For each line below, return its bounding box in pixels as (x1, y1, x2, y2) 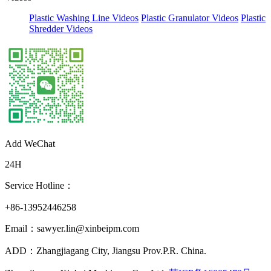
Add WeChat (5, 139, 55, 149)
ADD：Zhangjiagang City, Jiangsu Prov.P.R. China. (5, 246, 206, 256)
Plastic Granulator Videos (141, 13, 238, 23)
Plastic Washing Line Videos (29, 13, 139, 23)
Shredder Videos (29, 24, 93, 34)
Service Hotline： (5, 180, 74, 191)
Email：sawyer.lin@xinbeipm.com (5, 223, 139, 233)
